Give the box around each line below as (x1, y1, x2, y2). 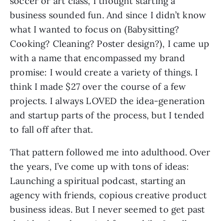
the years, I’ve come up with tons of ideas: (10, 160, 189, 172)
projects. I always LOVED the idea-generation (10, 95, 205, 107)
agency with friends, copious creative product (10, 189, 207, 201)
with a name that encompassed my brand (10, 52, 185, 64)
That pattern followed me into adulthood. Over (10, 146, 211, 158)
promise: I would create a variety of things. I (10, 66, 198, 78)
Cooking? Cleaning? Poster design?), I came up (10, 37, 210, 49)
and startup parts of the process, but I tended (10, 109, 205, 121)
